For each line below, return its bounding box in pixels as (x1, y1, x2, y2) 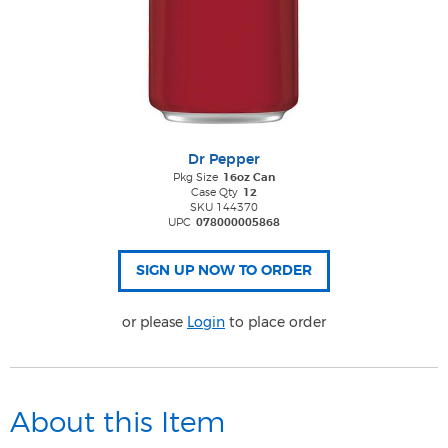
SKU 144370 (190, 202, 258, 213)
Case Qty (191, 187, 238, 198)
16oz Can (223, 172, 275, 183)
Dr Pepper (188, 153, 260, 167)
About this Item (10, 410, 225, 438)
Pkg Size (173, 172, 218, 183)
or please (122, 313, 187, 331)
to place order (225, 313, 326, 331)
